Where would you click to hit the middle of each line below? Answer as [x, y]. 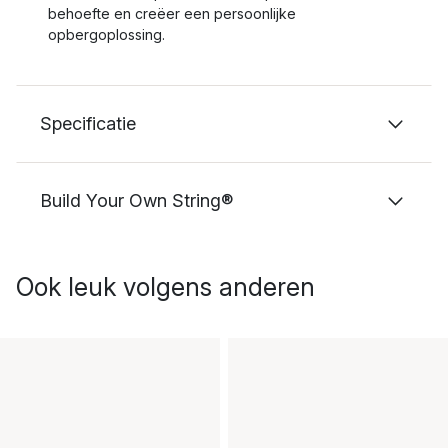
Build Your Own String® [136, 200]
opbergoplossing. [106, 34]
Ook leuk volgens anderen [165, 287]
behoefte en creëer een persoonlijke [172, 13]
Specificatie [88, 123]
